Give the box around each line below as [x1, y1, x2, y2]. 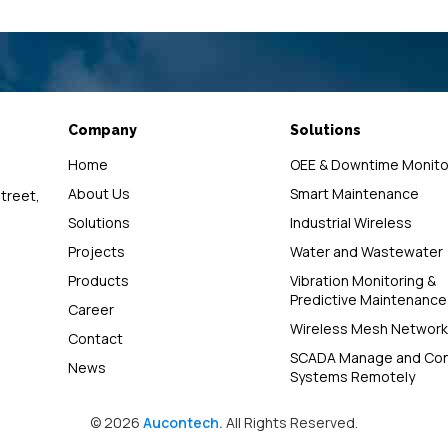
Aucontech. [143, 412, 223, 432]
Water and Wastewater [289, 241, 443, 261]
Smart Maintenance [289, 183, 419, 203]
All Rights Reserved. [223, 412, 358, 432]
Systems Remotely [289, 366, 415, 386]
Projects [67, 241, 125, 261]
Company [67, 121, 137, 138]
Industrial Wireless [289, 212, 412, 232]
